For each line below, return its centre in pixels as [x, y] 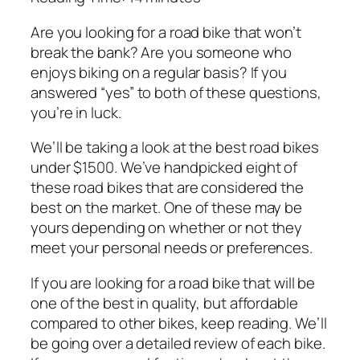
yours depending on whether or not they [167, 228]
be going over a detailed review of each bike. [178, 343]
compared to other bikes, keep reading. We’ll [179, 323]
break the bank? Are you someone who [161, 52]
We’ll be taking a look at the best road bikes [175, 147]
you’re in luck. [76, 112]
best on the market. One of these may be [167, 208]
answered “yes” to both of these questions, [176, 92]
